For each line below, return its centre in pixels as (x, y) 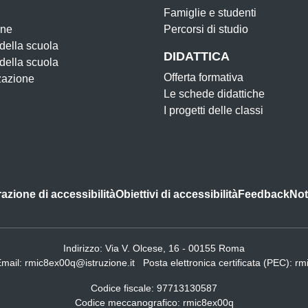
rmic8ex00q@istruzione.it (80, 263)
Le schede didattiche (214, 94)
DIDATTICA (197, 56)
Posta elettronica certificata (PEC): (219, 263)
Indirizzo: (84, 248)
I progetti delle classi (213, 110)
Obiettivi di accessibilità (177, 194)
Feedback (264, 194)
